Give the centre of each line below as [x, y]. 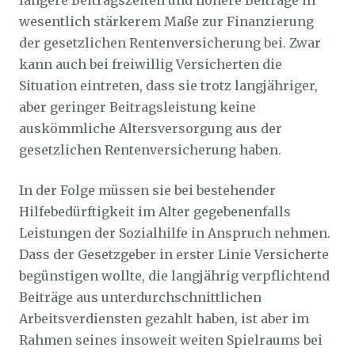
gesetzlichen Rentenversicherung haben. [150, 150]
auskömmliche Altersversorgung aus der [151, 128]
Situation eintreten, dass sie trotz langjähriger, [168, 86]
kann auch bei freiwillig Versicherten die [151, 64]
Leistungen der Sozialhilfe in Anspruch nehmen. [175, 233]
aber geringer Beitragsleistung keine [137, 107]
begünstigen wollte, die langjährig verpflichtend [174, 276]
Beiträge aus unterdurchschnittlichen [140, 297]
